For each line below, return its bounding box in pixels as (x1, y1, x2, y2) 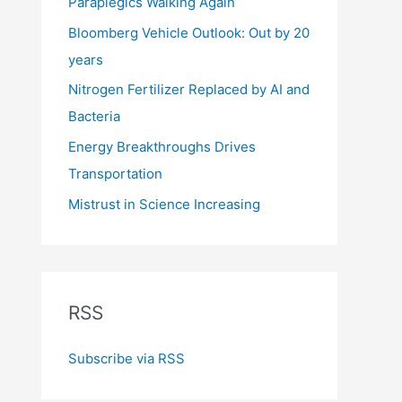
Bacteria (68, 108, 120, 126)
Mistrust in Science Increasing (68, 195, 260, 213)
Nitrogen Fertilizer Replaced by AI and (68, 81, 310, 99)
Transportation (68, 165, 162, 182)
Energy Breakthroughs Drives (68, 138, 256, 155)
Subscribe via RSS (68, 349, 185, 367)
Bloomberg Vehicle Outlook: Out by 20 (68, 23, 310, 41)
